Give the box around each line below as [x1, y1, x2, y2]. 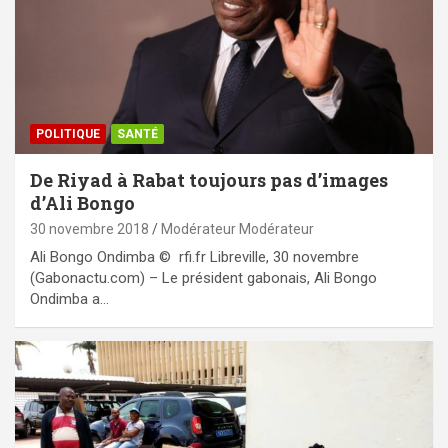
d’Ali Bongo [30, 191, 135, 216]
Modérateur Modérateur [161, 221, 314, 238]
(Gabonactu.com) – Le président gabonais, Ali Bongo [30, 269, 377, 288]
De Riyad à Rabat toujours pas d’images [30, 168, 388, 193]
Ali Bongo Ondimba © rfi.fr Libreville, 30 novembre [30, 248, 359, 267]
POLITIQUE [36, 127, 100, 142]
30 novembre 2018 [30, 221, 149, 238]
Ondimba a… [30, 290, 109, 309]
